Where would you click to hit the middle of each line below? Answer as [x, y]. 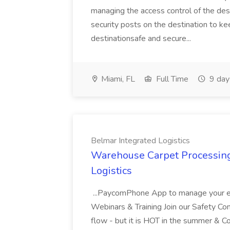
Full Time [171, 79]
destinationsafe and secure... [142, 39]
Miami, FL [117, 79]
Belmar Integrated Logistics [140, 141]
